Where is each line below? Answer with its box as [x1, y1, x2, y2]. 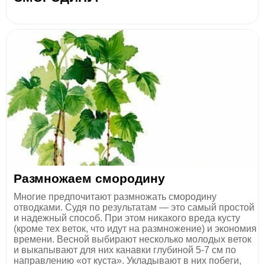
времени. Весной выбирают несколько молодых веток [14, 234, 251, 244]
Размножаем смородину [14, 172, 165, 185]
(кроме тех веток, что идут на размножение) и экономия [14, 224, 257, 234]
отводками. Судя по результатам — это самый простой [14, 202, 254, 212]
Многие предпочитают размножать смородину [14, 192, 216, 202]
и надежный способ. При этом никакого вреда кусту [14, 213, 240, 223]
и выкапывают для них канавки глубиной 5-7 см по [14, 245, 236, 255]
